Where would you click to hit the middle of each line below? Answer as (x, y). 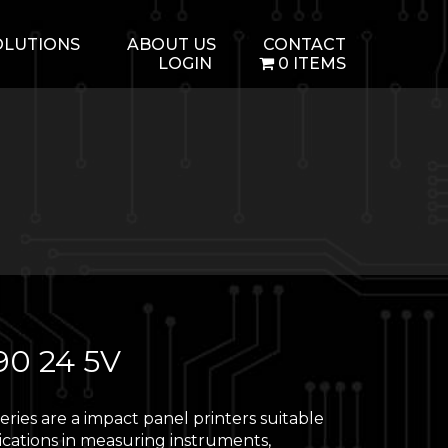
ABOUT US (171, 44)
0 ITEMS (312, 63)
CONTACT (304, 44)
